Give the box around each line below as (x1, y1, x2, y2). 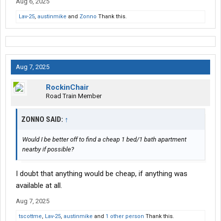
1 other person (106, 213, 144, 220)
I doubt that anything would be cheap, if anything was (16, 169, 187, 179)
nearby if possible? (22, 146, 74, 153)
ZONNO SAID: (21, 115, 65, 124)
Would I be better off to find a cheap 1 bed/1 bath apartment (22, 136, 186, 144)
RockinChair (46, 83, 89, 92)
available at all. (16, 181, 62, 190)
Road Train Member (46, 92, 102, 100)
